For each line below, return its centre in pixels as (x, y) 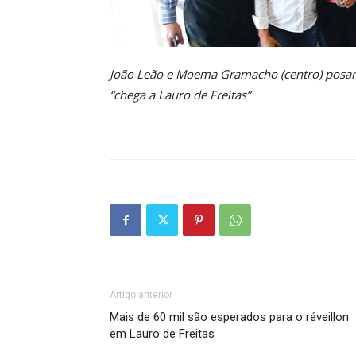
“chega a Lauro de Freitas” (180, 95)
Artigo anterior (141, 295)
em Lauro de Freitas (162, 334)
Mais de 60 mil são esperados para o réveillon (229, 317)
